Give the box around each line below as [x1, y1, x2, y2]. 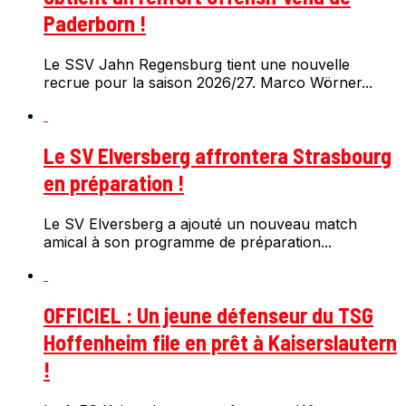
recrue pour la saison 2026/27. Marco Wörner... [43, 73, 372, 92]
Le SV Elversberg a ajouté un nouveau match [43, 215, 357, 234]
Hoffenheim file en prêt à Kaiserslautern [43, 328, 397, 355]
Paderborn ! [43, 10, 146, 37]
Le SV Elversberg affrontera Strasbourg [43, 142, 391, 169]
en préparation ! [43, 169, 184, 197]
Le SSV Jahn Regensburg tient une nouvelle [43, 55, 350, 74]
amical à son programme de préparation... [43, 233, 332, 252]
